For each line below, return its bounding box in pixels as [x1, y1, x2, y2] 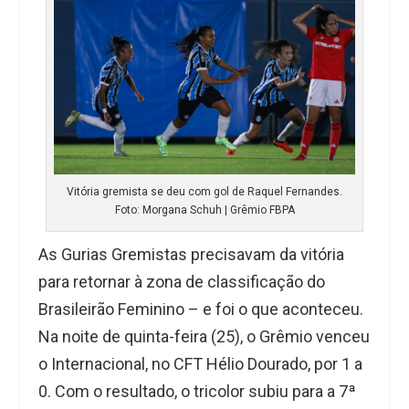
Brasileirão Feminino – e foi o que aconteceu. [38, 299, 364, 320]
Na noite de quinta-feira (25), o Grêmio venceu [38, 327, 371, 347]
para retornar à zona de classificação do [38, 272, 326, 292]
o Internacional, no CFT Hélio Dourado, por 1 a [38, 354, 363, 374]
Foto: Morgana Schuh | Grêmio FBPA [114, 204, 295, 217]
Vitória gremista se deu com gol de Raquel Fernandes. [67, 185, 342, 199]
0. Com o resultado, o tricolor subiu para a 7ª [38, 382, 357, 402]
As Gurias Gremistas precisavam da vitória [38, 245, 345, 265]
